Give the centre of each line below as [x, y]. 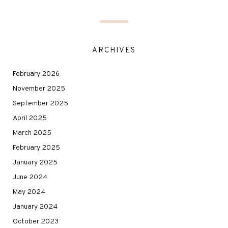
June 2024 [30, 177]
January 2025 [35, 162]
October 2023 [36, 221]
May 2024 [29, 192]
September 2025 [40, 103]
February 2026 [36, 74]
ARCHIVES [114, 50]
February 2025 [36, 148]
